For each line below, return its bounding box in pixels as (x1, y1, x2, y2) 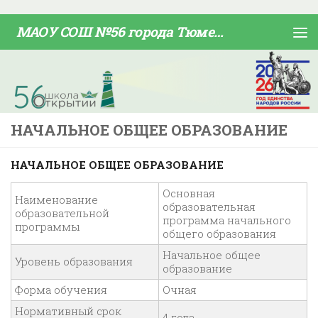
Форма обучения (15, 283, 107, 297)
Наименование (15, 192, 98, 207)
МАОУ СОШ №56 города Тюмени (214, 23, 224, 40)
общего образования (163, 226, 276, 241)
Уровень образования (15, 254, 133, 269)
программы (15, 219, 79, 234)
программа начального (163, 213, 291, 228)
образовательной (15, 206, 109, 221)
